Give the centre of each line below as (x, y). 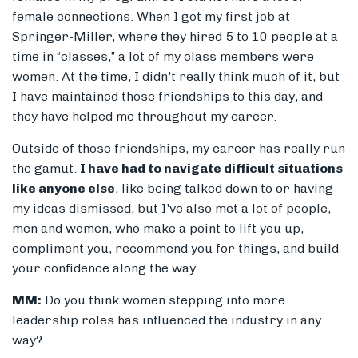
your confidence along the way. (105, 268)
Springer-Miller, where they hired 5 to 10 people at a (175, 37)
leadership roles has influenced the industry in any (167, 320)
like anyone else (64, 189)
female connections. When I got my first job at (151, 17)
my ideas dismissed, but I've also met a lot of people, (171, 209)
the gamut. (46, 169)
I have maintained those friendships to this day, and (167, 97)
